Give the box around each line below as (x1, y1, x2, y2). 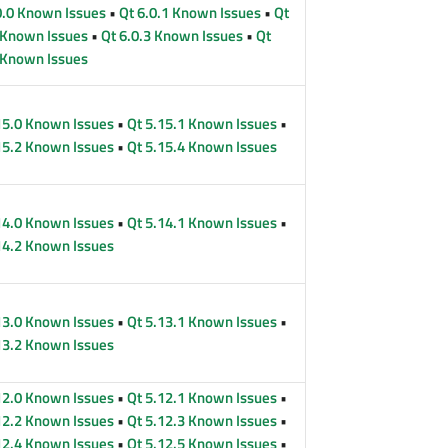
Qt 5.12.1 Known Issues (127, 385, 278, 409)
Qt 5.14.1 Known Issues (127, 210, 278, 234)
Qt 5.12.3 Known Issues (127, 408, 278, 432)
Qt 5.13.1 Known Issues (127, 309, 278, 333)
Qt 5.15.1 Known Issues (127, 111, 278, 135)
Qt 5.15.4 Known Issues (127, 134, 278, 158)
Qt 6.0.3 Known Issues (101, 23, 244, 47)
